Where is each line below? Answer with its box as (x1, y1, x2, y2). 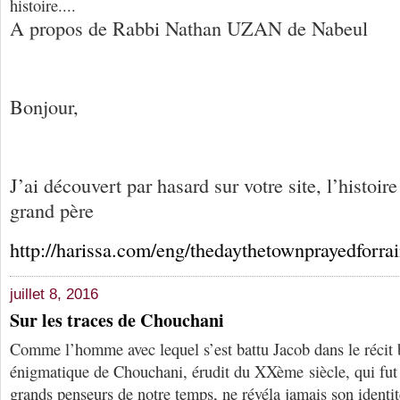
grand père (10, 196, 94, 223)
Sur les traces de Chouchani (10, 307, 224, 334)
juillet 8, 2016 (10, 286, 98, 304)
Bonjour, (10, 94, 79, 121)
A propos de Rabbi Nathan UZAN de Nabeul (10, 15, 368, 42)
